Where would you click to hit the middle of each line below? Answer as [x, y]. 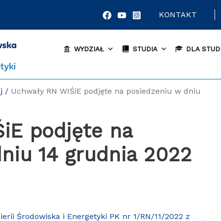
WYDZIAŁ [89, 49]
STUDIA [145, 49]
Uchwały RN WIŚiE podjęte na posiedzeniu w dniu [106, 91]
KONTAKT [178, 14]
